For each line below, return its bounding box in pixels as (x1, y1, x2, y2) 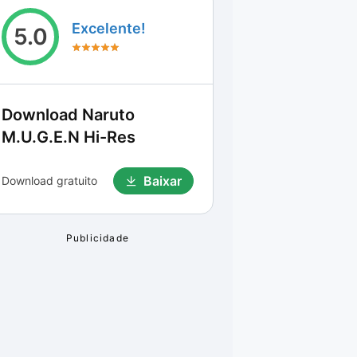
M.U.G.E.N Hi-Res (2, 127, 135, 147)
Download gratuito (2, 174, 97, 187)
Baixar (143, 173, 182, 189)
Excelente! (72, 20, 146, 37)
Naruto (82, 105, 135, 124)
